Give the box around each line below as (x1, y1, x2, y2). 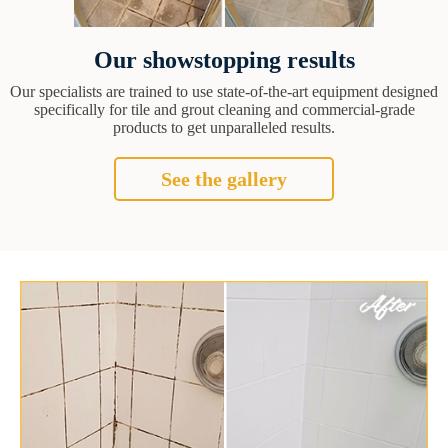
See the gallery (161, 168, 287, 191)
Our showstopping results (93, 47, 355, 74)
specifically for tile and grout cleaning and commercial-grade (33, 101, 415, 119)
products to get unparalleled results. (113, 119, 335, 137)
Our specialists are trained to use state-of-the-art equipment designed (10, 83, 438, 101)
